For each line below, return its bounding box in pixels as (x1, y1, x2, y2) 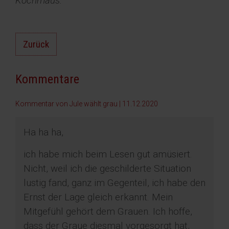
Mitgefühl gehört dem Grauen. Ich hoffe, (24, 205, 192, 218)
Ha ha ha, (24, 126, 63, 139)
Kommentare (15, 72, 79, 87)
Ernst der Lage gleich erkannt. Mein (24, 191, 173, 203)
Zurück (23, 38, 49, 51)
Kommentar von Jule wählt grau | (15, 100, 122, 108)
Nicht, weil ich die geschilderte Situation (24, 163, 191, 175)
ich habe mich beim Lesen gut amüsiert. (24, 148, 192, 161)
